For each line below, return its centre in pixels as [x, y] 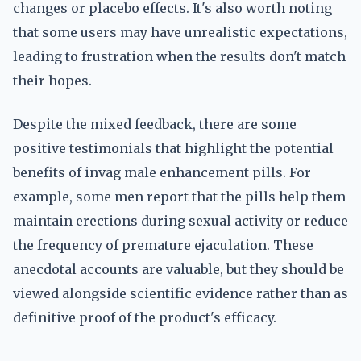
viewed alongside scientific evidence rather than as [180, 293]
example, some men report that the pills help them [179, 197]
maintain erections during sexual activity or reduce [180, 221]
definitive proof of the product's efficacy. [145, 317]
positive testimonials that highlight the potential [173, 148]
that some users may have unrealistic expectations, [180, 32]
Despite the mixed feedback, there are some [155, 124]
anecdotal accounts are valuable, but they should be [178, 269]
